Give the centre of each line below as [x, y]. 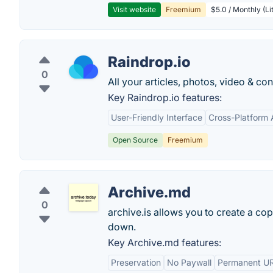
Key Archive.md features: [165, 243]
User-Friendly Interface [157, 117]
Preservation [136, 262]
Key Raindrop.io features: [165, 97]
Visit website [134, 9]
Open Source [135, 140]
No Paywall [189, 262]
